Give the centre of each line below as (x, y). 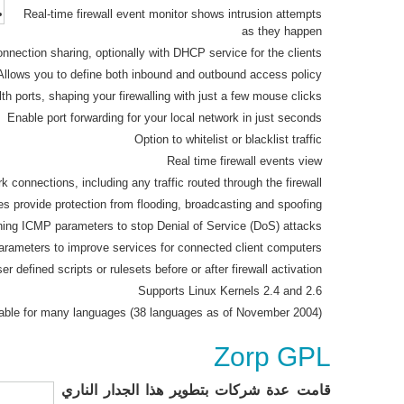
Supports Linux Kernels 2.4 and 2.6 (230, 291)
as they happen (281, 31)
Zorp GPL (272, 357)
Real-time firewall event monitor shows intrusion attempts (172, 14)
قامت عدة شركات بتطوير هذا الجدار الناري (196, 390)
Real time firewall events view (244, 161)
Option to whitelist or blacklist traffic (228, 139)
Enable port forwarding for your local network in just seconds (164, 118)
